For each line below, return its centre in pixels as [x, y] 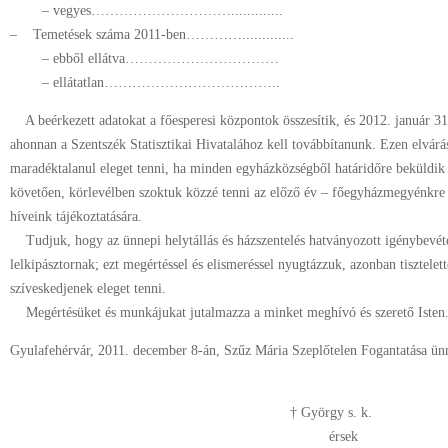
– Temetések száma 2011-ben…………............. [152, 34]
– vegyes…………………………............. [146, 10]
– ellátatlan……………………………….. [145, 82]
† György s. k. [331, 412]
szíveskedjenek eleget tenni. [88, 288]
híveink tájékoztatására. [76, 216]
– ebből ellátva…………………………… [144, 58]
